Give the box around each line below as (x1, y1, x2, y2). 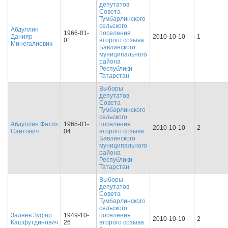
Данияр (11, 33, 33, 40)
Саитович (11, 128, 39, 135)
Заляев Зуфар (11, 212, 52, 219)
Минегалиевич (11, 40, 52, 47)
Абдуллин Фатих (11, 121, 58, 128)
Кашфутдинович (11, 219, 58, 226)
